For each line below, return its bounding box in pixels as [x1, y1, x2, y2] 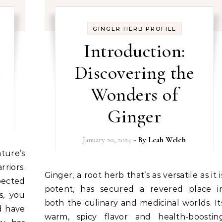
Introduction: [84, 40, 185, 62]
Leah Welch [148, 135, 186, 145]
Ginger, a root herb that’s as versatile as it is [44, 170, 51, 180]
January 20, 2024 [83, 135, 132, 145]
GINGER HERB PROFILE [92, 25, 176, 32]
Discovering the [74, 61, 194, 84]
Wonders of [91, 83, 178, 106]
